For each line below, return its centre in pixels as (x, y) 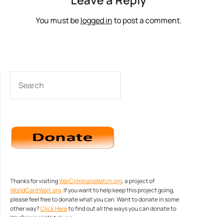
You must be (58, 20)
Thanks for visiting (35, 181)
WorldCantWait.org (36, 190)
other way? (25, 209)
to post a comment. (147, 20)
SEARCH (24, 76)
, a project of (138, 181)
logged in (96, 20)
